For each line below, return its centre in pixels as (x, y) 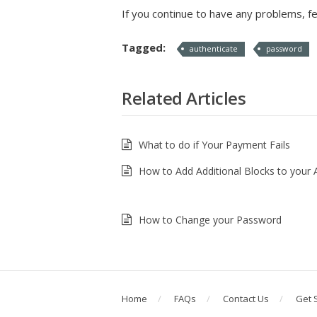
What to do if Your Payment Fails (214, 145)
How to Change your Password (210, 220)
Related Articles (184, 98)
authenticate (214, 48)
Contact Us (246, 299)
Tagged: (145, 47)
